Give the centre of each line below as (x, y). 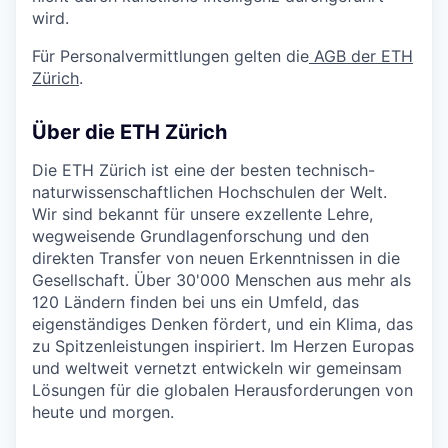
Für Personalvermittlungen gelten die (170, 56)
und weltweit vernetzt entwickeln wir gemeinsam (217, 368)
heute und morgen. (103, 412)
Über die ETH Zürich (129, 132)
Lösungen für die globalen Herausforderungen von (222, 390)
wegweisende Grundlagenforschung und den (200, 236)
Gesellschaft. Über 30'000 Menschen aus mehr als (221, 280)
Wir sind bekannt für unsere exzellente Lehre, (202, 214)
